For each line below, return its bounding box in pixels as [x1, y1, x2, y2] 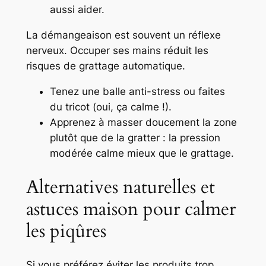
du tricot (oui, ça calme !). [49, 100, 172, 113]
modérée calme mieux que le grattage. [49, 147, 234, 159]
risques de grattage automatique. [26, 60, 185, 72]
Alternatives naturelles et [26, 174, 215, 199]
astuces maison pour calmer [26, 196, 236, 221]
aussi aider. [49, 4, 104, 16]
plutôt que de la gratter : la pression [49, 131, 220, 144]
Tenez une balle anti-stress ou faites [49, 85, 225, 97]
